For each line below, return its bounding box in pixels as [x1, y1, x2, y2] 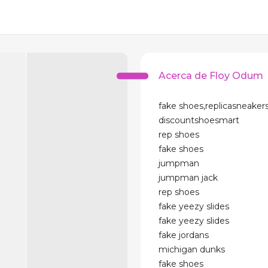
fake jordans [159, 230, 209, 240]
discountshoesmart [159, 115, 240, 126]
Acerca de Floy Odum [159, 70, 264, 81]
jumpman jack [159, 172, 218, 183]
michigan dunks [159, 244, 226, 255]
